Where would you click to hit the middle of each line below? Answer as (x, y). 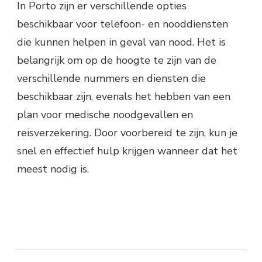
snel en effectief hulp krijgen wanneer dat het (127, 151)
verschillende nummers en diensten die (111, 79)
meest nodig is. (53, 169)
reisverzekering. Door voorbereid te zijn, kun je (127, 133)
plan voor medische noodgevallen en (105, 115)
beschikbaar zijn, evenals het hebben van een (124, 97)
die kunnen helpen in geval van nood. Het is (121, 42)
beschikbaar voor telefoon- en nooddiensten (123, 24)
